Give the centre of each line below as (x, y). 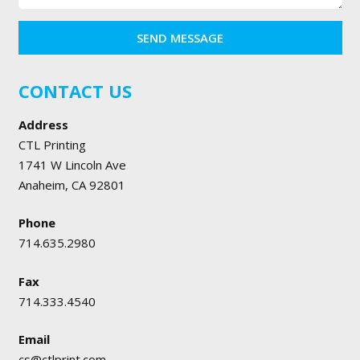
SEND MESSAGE (180, 37)
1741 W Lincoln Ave (72, 164)
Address (43, 124)
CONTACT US (75, 90)
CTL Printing (52, 144)
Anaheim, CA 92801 (72, 184)
